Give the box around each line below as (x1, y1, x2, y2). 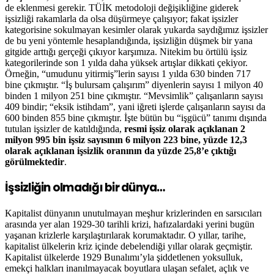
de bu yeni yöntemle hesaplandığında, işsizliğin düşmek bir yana (5, 35, 253, 46)
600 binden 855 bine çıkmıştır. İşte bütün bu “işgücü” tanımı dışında (5, 112, 267, 123)
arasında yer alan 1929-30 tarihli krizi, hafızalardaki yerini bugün (5, 219, 254, 230)
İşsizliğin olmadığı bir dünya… (5, 179, 165, 196)
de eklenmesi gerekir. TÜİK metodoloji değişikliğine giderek (5, 2, 239, 13)
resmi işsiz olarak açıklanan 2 (124, 123, 245, 134)
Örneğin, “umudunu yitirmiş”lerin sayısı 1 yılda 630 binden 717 (5, 68, 251, 79)
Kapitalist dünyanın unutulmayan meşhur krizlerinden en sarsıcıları (5, 208, 262, 219)
